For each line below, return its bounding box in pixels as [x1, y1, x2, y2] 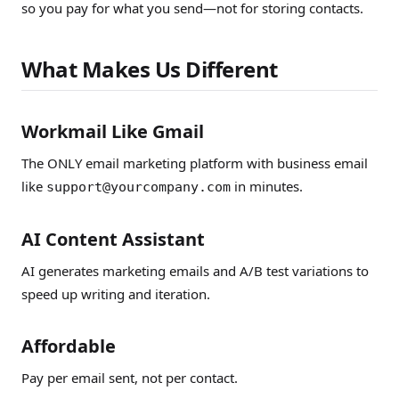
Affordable [21, 334, 116, 358]
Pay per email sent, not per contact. [21, 369, 238, 387]
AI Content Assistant [21, 227, 205, 251]
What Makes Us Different [21, 54, 278, 84]
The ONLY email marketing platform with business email [21, 154, 368, 172]
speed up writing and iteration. [21, 285, 210, 303]
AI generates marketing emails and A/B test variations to [21, 262, 369, 280]
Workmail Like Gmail [21, 119, 204, 143]
